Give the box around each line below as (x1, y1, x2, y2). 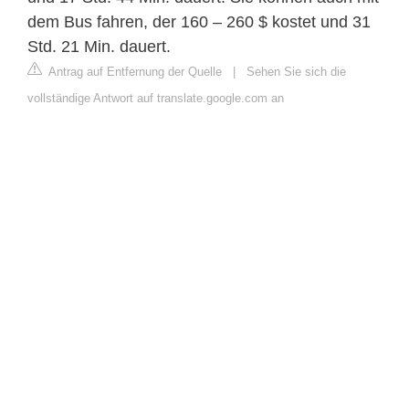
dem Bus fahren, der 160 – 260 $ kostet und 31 (27, 13, 371, 32)
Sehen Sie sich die (246, 65, 346, 79)
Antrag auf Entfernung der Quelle (46, 65, 222, 79)
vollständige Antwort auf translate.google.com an (27, 91, 284, 106)
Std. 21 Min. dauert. (27, 37, 171, 57)
